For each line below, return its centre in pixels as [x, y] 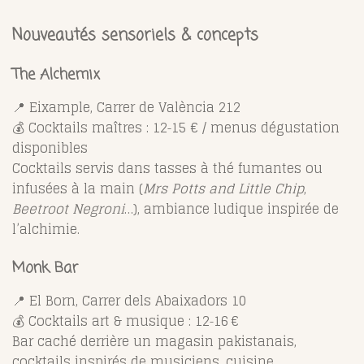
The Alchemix [56, 74]
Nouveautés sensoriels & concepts [135, 35]
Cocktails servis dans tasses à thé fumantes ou [167, 168]
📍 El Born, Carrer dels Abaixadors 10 [129, 300]
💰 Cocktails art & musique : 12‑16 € [126, 321]
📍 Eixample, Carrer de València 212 [126, 107]
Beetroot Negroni [68, 208]
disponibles [50, 147]
